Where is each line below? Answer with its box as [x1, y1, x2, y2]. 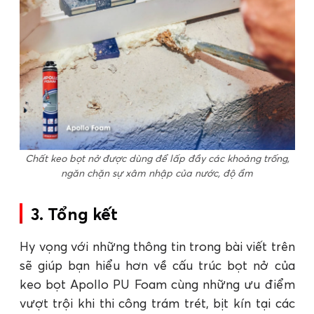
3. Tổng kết [30, 203, 118, 224]
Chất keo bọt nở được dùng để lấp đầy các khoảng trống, [25, 151, 289, 165]
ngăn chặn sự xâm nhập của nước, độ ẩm [61, 166, 253, 179]
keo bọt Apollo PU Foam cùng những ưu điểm [19, 275, 295, 292]
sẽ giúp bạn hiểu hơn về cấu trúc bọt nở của [19, 257, 295, 273]
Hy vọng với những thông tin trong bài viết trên [19, 238, 295, 254]
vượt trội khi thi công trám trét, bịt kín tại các [19, 294, 295, 311]
